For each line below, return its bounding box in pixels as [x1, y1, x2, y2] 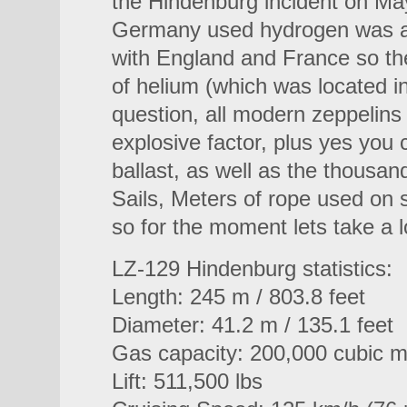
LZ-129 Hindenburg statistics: [112, 256, 392, 281]
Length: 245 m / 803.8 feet [112, 284, 365, 309]
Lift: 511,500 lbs [112, 369, 263, 393]
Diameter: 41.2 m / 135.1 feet [112, 313, 393, 337]
